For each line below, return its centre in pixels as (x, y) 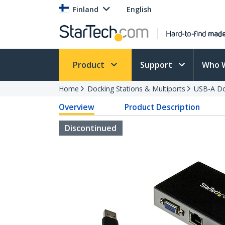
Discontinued (91, 128)
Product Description (162, 107)
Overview (77, 107)
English (139, 9)
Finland (86, 9)
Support (157, 65)
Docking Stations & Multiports (136, 89)
